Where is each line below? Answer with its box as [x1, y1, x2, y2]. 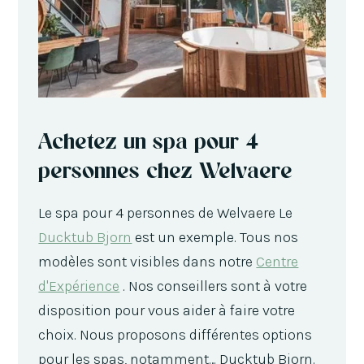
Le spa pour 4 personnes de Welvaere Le [38, 203, 293, 222]
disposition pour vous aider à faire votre [38, 301, 296, 319]
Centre [256, 252, 299, 271]
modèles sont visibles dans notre [38, 252, 257, 271]
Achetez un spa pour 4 [38, 126, 259, 154]
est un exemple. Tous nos [132, 227, 299, 246]
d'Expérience [38, 276, 120, 295]
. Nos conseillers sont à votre [119, 276, 308, 295]
